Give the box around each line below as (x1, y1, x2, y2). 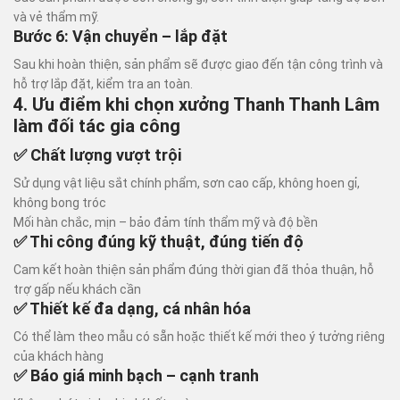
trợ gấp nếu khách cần (13, 282, 141, 296)
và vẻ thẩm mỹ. (13, 10, 99, 24)
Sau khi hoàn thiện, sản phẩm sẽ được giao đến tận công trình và (13, 57, 383, 71)
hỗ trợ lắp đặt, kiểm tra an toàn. (13, 77, 193, 91)
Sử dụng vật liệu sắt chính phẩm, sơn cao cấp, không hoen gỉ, (13, 176, 360, 190)
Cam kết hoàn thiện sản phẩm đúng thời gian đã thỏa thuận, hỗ (13, 262, 374, 277)
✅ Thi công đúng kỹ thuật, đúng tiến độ (13, 232, 304, 251)
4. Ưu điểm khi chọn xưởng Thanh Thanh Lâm (13, 94, 379, 115)
